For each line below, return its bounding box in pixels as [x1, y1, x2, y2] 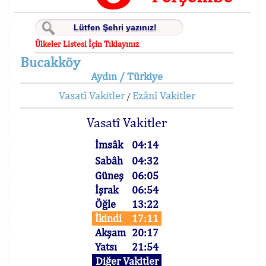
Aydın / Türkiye [91, 70, 163, 83]
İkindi [95, 212, 122, 224]
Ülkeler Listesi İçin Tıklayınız [35, 39, 140, 49]
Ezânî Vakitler [132, 89, 195, 102]
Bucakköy [20, 53, 80, 70]
